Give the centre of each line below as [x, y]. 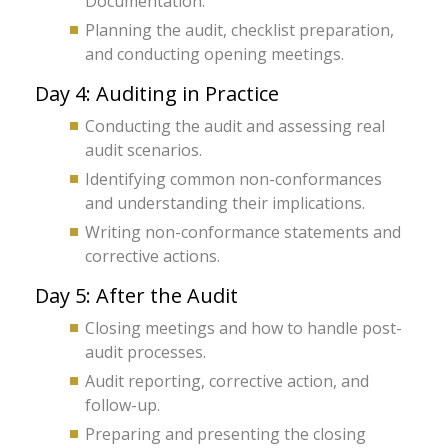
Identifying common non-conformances [233, 179]
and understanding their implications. [225, 203]
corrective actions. [152, 256]
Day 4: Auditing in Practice [157, 93]
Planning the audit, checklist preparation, [239, 30]
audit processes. [145, 352]
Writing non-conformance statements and [243, 232]
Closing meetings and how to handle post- [243, 328]
